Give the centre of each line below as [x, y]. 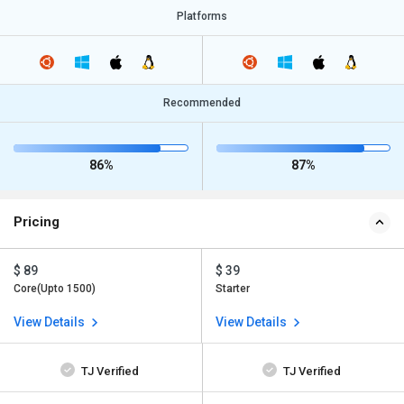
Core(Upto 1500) [55, 289]
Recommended [202, 103]
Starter [233, 289]
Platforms [202, 16]
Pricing [37, 222]
